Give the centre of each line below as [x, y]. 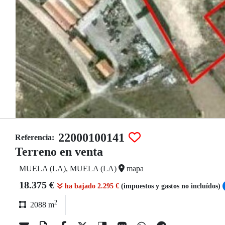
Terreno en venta [59, 152]
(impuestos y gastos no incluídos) [172, 186]
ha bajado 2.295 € [92, 186]
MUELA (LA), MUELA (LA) [69, 168]
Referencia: [35, 137]
